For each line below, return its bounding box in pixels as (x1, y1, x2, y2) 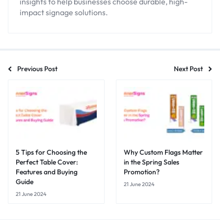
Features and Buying (16, 167, 78, 176)
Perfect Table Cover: (16, 157, 78, 166)
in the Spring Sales (123, 157, 179, 166)
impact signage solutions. (20, 7, 108, 17)
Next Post (174, 64, 203, 73)
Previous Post (17, 64, 57, 73)
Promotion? (123, 167, 160, 176)
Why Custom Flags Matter (123, 147, 203, 157)
